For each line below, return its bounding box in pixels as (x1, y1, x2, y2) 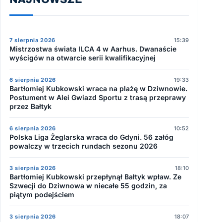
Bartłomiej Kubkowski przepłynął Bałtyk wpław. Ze (9, 172, 181, 181)
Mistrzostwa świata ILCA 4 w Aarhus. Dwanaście (9, 45, 176, 54)
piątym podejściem (9, 190, 74, 199)
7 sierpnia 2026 (9, 37, 55, 44)
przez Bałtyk (9, 102, 52, 111)
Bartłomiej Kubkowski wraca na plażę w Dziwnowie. (9, 84, 187, 93)
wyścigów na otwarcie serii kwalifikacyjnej (9, 54, 156, 62)
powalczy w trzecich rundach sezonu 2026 (9, 142, 158, 151)
